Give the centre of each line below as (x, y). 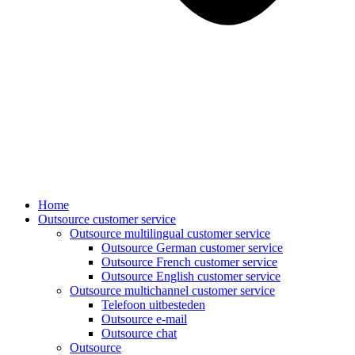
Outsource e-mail (144, 319)
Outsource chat (139, 333)
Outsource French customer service (189, 262)
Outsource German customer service (192, 248)
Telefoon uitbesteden (153, 305)
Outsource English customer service (191, 276)
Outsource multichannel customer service (172, 290)
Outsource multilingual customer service (170, 233)
